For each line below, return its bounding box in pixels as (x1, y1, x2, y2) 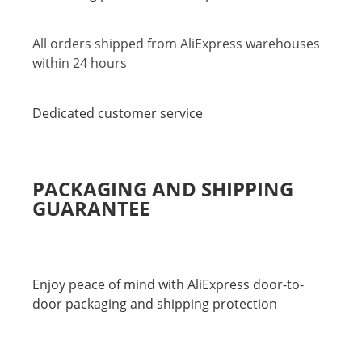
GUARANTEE (32, 195, 149, 222)
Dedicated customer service (32, 104, 203, 123)
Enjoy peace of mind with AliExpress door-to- (32, 276, 304, 294)
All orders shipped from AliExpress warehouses (32, 35, 320, 53)
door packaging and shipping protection (32, 295, 277, 314)
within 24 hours (32, 54, 127, 73)
